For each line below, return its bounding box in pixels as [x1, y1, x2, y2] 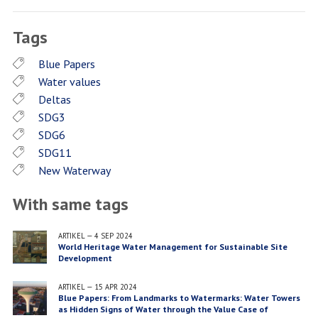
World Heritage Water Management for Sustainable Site [57, 241, 287, 253]
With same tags [12, 193, 128, 216]
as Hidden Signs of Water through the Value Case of [57, 304, 268, 315]
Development [57, 253, 112, 264]
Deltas [38, 92, 71, 107]
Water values [38, 75, 101, 89]
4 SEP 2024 [94, 231, 133, 241]
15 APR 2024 [94, 282, 137, 292]
